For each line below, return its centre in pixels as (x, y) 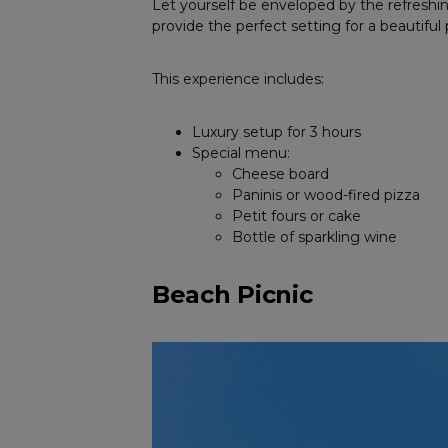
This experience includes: (238, 79)
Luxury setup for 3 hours (276, 132)
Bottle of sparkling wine (314, 237)
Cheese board (280, 174)
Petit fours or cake (296, 216)
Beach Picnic (232, 295)
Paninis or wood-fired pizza (326, 195)
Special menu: (241, 153)
